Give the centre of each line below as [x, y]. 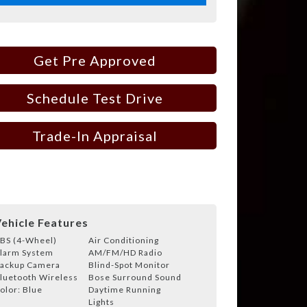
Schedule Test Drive [95, 98]
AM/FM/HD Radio [125, 252]
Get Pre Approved [95, 60]
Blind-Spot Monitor [129, 265]
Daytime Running [125, 289]
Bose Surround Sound [135, 277]
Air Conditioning [124, 240]
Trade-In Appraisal [95, 136]
